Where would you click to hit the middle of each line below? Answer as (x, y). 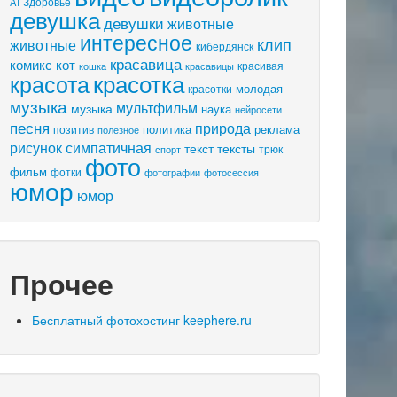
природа (223, 128)
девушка (55, 19)
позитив (74, 130)
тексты (236, 148)
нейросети (258, 110)
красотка (139, 84)
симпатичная (109, 148)
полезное (118, 130)
